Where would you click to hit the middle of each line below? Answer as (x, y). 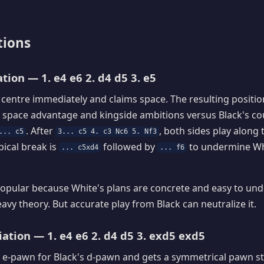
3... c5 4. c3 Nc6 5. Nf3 (108, 132)
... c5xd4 (80, 148)
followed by (129, 146)
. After (41, 131)
